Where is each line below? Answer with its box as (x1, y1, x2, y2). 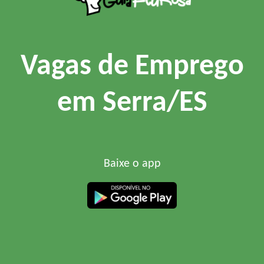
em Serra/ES (57, 88, 207, 118)
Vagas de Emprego (20, 51, 244, 82)
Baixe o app (103, 157, 161, 170)
